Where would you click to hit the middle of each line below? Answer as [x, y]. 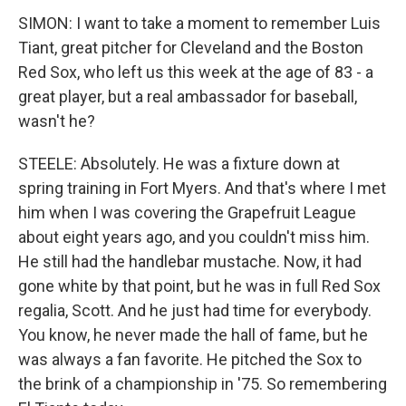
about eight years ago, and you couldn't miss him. [194, 237]
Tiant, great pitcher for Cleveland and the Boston [191, 48]
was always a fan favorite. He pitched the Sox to [190, 359]
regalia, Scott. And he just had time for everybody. [195, 310]
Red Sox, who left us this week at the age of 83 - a [196, 72]
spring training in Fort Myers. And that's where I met [202, 188]
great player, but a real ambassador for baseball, [188, 97]
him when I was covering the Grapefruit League [187, 213]
